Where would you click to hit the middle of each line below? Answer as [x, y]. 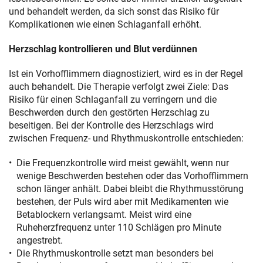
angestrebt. [41, 240]
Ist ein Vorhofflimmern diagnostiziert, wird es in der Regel [126, 73]
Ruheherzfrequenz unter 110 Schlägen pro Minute [119, 227]
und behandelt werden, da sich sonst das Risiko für [114, 11]
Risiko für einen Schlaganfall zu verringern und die [113, 99]
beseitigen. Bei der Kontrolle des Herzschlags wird [111, 125]
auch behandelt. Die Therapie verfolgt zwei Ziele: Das [119, 86]
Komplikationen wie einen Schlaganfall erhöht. [105, 24]
